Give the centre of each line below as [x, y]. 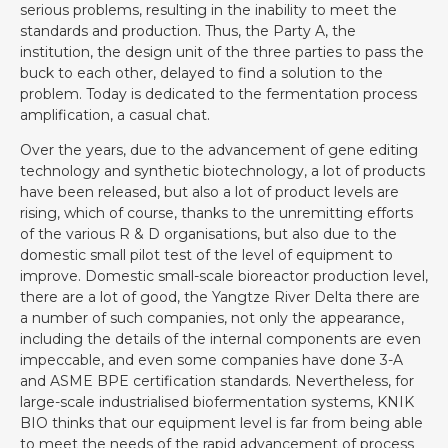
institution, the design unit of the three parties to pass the [222, 52]
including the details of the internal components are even [220, 339]
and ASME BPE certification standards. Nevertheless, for [217, 381]
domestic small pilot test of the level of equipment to [206, 255]
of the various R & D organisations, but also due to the [208, 234]
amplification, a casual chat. [115, 115]
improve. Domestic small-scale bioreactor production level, [224, 276]
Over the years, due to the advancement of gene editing [219, 150]
